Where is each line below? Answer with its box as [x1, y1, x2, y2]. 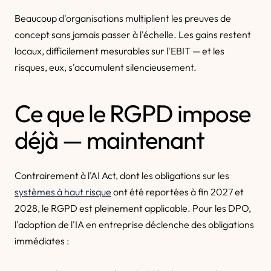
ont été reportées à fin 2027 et [111, 186, 244, 198]
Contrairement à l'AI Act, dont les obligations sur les [15, 169, 229, 181]
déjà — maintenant [15, 125, 204, 155]
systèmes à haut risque [15, 186, 111, 198]
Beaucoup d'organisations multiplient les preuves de [15, 12, 231, 24]
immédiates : [15, 235, 69, 247]
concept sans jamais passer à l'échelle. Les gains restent [15, 28, 251, 41]
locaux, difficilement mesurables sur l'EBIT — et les [15, 45, 224, 57]
